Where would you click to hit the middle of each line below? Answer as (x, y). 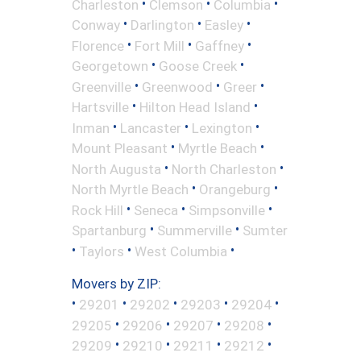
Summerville (195, 230)
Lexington (222, 128)
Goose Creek (198, 66)
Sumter (265, 230)
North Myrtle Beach (130, 189)
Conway (96, 25)
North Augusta (116, 169)
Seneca (156, 210)
